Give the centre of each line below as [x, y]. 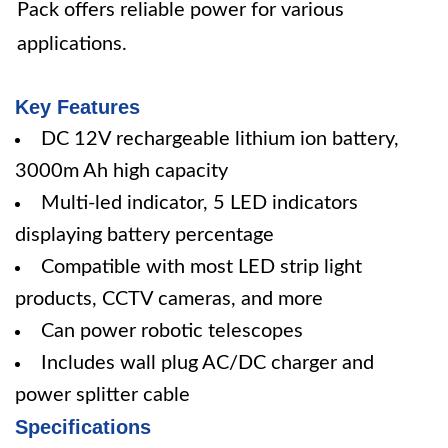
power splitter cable [102, 395]
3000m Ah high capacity [121, 171]
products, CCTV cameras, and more [169, 299]
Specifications [83, 427]
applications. [72, 44]
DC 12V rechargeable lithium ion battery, [220, 139]
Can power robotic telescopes [172, 331]
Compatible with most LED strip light [201, 267]
